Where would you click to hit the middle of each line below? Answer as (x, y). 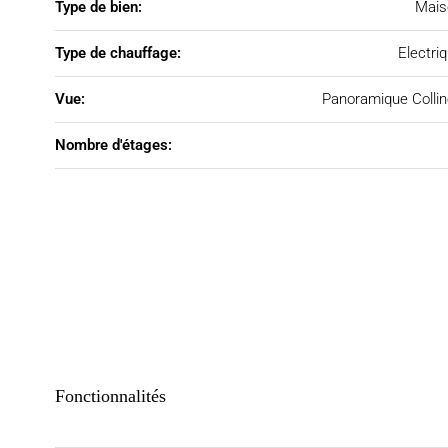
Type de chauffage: (118, 53)
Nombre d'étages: (113, 145)
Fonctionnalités (110, 396)
